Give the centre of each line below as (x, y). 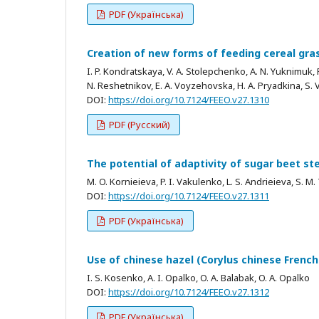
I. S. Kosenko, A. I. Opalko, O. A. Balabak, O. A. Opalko (198, 277)
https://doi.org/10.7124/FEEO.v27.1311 (189, 195)
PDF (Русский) (139, 124)
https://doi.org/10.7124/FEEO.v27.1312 (189, 292)
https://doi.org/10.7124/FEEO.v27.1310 (189, 99)
